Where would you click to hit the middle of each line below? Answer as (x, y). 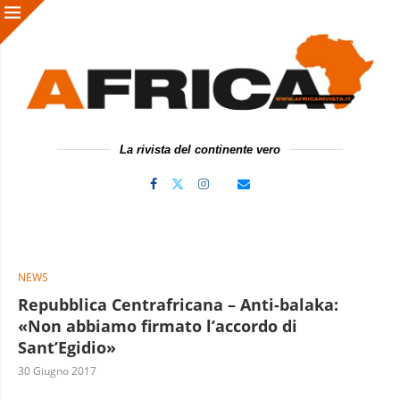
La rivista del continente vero (200, 149)
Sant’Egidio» (67, 347)
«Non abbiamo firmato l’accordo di (158, 325)
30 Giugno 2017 (57, 371)
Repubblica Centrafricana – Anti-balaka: (178, 304)
